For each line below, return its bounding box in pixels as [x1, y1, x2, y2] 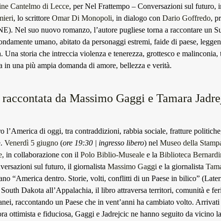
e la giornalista [157, 162, 206, 171]
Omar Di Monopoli [52, 14, 112, 22]
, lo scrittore [13, 14, 52, 22]
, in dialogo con [112, 14, 162, 22]
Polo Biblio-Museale [80, 150, 145, 159]
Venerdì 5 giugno [4, 139, 58, 147]
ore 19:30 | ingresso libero [63, 139, 144, 147]
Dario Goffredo [162, 14, 211, 22]
